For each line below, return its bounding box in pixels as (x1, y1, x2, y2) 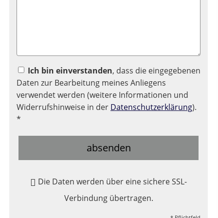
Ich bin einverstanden (28, 65, 112, 76)
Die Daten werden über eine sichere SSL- (37, 176, 187, 187)
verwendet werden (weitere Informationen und (17, 89, 188, 100)
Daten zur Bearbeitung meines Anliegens (17, 77, 166, 88)
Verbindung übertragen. (64, 192, 153, 203)
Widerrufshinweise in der (17, 101, 110, 112)
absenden (86, 141, 131, 154)
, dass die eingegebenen (112, 65, 200, 76)
